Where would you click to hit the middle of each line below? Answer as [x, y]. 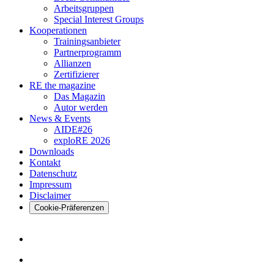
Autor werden [81, 108]
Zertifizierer [76, 75]
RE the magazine [62, 86]
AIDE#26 [73, 130]
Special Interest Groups [99, 20]
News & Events [60, 119]
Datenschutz [53, 174]
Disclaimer [50, 196]
